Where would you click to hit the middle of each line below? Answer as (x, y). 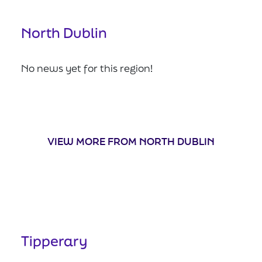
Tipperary (54, 241)
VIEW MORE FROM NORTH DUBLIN (131, 141)
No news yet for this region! (87, 68)
